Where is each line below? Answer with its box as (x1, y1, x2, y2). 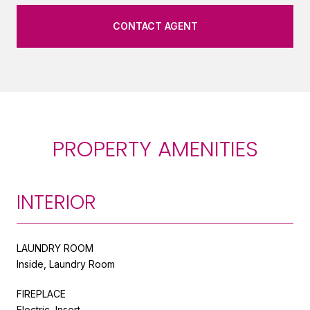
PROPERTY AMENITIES (52, 133, 258, 164)
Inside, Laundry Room (17, 257, 115, 270)
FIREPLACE (17, 287, 66, 300)
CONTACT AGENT (112, 19, 198, 32)
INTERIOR (17, 188, 96, 216)
